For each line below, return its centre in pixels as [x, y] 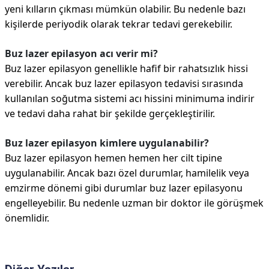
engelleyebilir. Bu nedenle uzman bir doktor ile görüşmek [134, 203]
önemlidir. [27, 218]
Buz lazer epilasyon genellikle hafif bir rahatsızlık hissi [126, 68]
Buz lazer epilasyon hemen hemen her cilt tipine [113, 158]
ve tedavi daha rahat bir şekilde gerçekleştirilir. [110, 113]
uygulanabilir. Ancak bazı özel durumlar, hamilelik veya [127, 173]
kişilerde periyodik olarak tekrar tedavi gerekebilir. [119, 24]
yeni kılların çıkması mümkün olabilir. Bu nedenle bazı [125, 9]
